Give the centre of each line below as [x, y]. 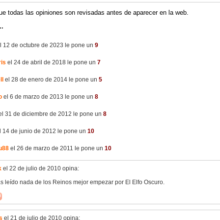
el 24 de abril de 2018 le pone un [52, 63]
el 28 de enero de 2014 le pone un [51, 80]
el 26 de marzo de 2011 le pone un [57, 149]
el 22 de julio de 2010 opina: [40, 168]
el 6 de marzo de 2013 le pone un [48, 97]
